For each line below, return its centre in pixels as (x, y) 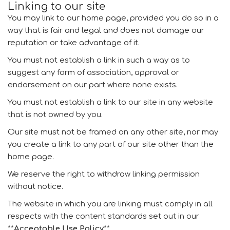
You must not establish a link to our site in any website (110, 102)
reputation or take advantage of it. (74, 43)
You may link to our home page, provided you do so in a (113, 18)
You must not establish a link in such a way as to (99, 60)
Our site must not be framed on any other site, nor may (113, 132)
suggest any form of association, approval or (93, 73)
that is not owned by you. (55, 115)
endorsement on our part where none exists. (93, 85)
